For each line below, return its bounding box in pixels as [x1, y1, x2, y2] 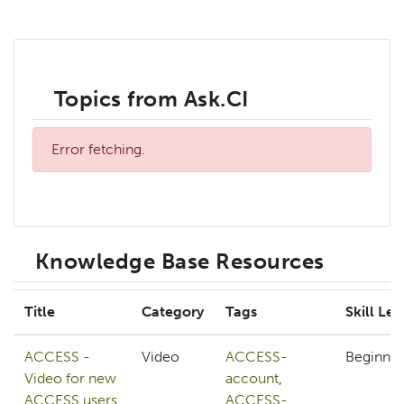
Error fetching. [51, 141, 145, 159]
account [225, 370, 279, 388]
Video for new [24, 370, 116, 388]
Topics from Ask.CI [54, 86, 249, 113]
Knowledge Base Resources [35, 248, 325, 275]
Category [142, 303, 204, 321]
